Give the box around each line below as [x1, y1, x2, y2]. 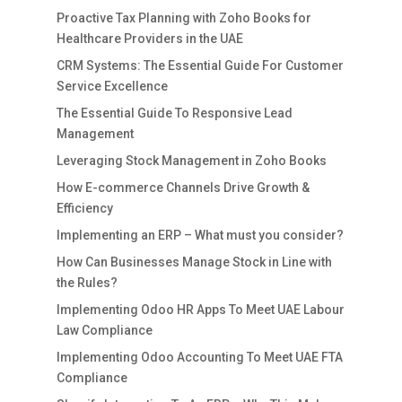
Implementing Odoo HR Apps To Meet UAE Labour [56, 301, 345, 317]
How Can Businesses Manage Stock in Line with [56, 254, 332, 269]
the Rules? [56, 275, 118, 290]
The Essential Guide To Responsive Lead [56, 105, 293, 120]
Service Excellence [56, 78, 168, 93]
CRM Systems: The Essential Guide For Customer [56, 57, 344, 73]
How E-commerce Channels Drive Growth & [56, 179, 310, 195]
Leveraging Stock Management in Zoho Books [56, 153, 327, 168]
